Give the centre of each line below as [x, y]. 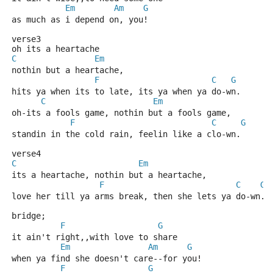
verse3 [26, 39]
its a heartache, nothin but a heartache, [109, 175]
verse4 [26, 154]
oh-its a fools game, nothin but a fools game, [121, 113]
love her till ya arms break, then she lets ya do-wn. [138, 196]
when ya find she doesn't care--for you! [107, 258]
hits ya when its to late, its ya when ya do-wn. [126, 91]
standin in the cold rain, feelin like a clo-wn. [126, 134]
